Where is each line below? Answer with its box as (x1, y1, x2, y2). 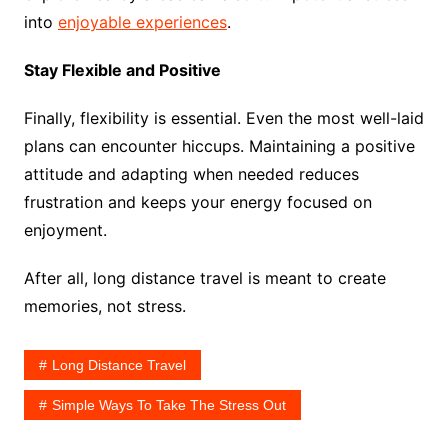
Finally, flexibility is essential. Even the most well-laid (23, 107, 424, 128)
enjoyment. (23, 219, 107, 240)
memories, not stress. (23, 295, 186, 316)
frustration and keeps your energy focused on (23, 191, 372, 212)
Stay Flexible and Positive (23, 59, 221, 80)
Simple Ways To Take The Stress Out (51, 396, 286, 413)
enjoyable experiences (57, 11, 227, 32)
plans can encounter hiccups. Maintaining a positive (23, 135, 415, 156)
